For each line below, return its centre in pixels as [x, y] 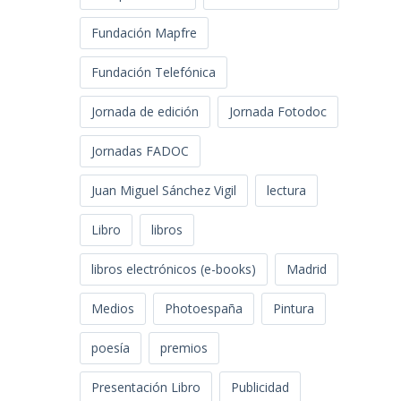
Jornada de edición [145, 112]
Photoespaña [204, 309]
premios [184, 348]
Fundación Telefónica [154, 73]
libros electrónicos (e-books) [174, 269]
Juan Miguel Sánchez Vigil [164, 191]
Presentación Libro [146, 388]
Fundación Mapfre [145, 33]
